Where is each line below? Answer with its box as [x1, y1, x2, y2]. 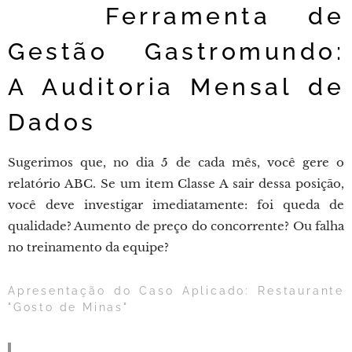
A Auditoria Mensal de [8, 73, 344, 101]
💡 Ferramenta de [8, 2, 344, 30]
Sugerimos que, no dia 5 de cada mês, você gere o [8, 155, 344, 170]
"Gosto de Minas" [8, 301, 129, 313]
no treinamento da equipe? [8, 240, 169, 255]
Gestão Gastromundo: [8, 38, 344, 65]
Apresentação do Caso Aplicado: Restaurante [8, 284, 344, 297]
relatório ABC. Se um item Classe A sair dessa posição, [8, 176, 344, 191]
